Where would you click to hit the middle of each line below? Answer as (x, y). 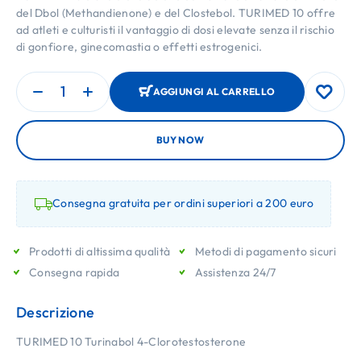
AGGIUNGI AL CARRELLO (214, 92)
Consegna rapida (75, 272)
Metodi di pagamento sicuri (266, 251)
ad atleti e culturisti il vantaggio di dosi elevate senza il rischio (176, 29)
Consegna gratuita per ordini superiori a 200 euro (183, 203)
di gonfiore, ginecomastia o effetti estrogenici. (139, 46)
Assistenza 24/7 (235, 272)
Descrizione (56, 313)
